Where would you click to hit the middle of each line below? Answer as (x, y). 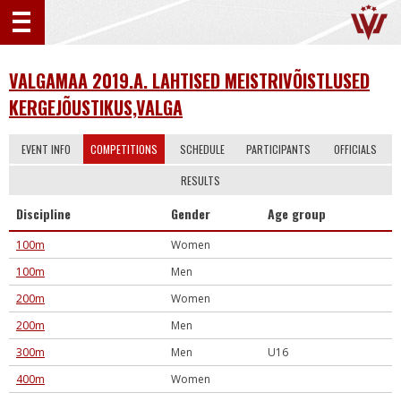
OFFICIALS (355, 149)
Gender (191, 213)
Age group (297, 213)
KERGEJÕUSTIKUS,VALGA (96, 107)
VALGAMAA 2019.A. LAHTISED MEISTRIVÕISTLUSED (189, 81)
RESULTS (200, 180)
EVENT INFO (46, 149)
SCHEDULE (202, 149)
